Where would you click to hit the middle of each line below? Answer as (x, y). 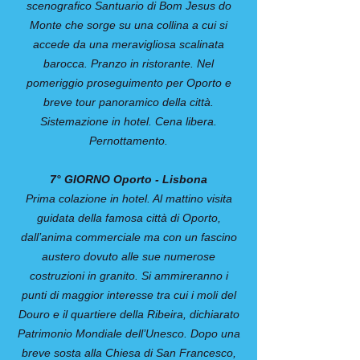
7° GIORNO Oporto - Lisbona (129, 179)
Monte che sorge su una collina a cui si (129, 25)
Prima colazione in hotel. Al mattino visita (129, 198)
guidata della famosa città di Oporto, (129, 218)
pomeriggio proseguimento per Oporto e (129, 83)
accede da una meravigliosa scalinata (129, 44)
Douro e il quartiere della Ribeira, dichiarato (129, 314)
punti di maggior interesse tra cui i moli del (129, 295)
